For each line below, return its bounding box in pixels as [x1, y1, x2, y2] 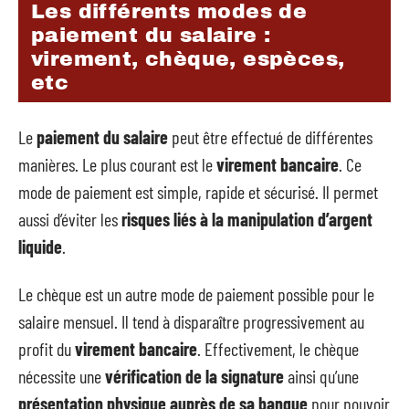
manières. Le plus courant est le [18, 152, 216, 175]
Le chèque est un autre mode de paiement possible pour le [18, 283, 374, 306]
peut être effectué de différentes [168, 125, 372, 148]
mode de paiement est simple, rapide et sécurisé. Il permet [18, 180, 378, 203]
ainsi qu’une [284, 365, 359, 388]
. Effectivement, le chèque [197, 338, 359, 361]
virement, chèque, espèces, [31, 48, 345, 71]
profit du [18, 338, 75, 361]
